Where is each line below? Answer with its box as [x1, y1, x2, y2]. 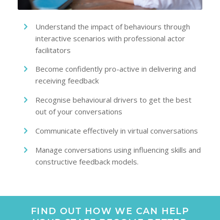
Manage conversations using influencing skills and [35, 144, 201, 155]
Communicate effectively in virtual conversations [35, 125, 198, 136]
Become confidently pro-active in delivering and [35, 64, 196, 74]
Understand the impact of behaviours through [35, 21, 190, 31]
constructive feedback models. [35, 156, 138, 166]
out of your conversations [35, 107, 122, 117]
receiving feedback [35, 76, 99, 86]
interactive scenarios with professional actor [35, 33, 185, 43]
